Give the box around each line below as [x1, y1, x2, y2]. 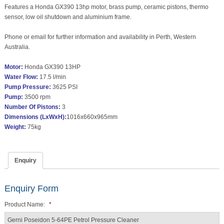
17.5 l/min [39, 73, 66, 80]
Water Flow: [4, 73, 39, 80]
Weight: [4, 123, 27, 130]
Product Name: [4, 201, 45, 208]
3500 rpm [24, 93, 50, 100]
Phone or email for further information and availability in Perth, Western [4, 33, 196, 40]
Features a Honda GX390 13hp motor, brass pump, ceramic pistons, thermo [4, 3, 208, 10]
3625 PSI [50, 83, 77, 90]
